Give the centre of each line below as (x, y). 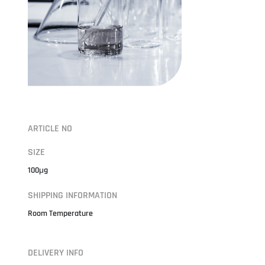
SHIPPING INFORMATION (72, 195)
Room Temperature (60, 213)
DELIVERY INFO (55, 253)
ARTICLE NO (50, 128)
